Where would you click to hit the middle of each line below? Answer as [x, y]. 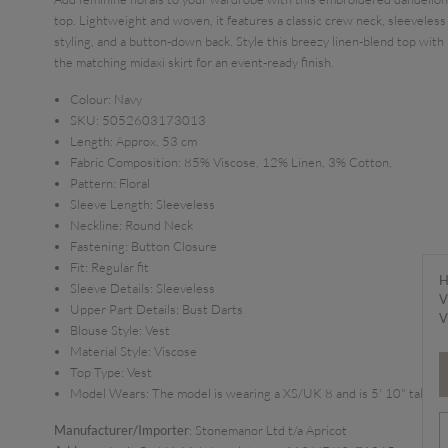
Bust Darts [212, 309]
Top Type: [97, 372]
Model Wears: [109, 393]
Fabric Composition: [125, 162]
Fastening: [99, 246]
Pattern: [93, 183]
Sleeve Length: [111, 204]
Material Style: [110, 351]
